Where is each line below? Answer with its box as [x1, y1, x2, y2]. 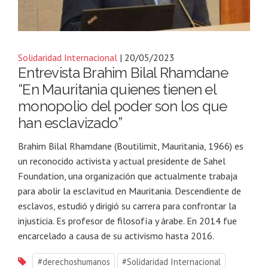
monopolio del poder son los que [18, 97, 227, 115]
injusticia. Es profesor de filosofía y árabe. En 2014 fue [18, 214, 237, 227]
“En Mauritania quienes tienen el [18, 80, 216, 98]
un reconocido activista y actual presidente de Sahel [18, 154, 226, 167]
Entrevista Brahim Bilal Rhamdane [18, 63, 228, 81]
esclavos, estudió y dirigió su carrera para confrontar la [18, 199, 236, 212]
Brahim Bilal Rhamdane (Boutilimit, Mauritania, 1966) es [18, 139, 243, 152]
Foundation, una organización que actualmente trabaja [18, 169, 237, 182]
